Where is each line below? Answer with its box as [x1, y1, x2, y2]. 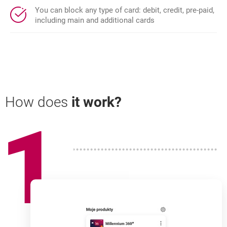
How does [5, 94, 71, 110]
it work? [71, 94, 122, 110]
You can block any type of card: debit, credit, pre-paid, [35, 6, 214, 15]
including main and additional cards [35, 16, 155, 25]
